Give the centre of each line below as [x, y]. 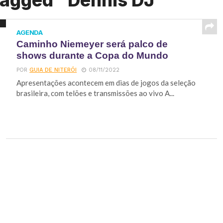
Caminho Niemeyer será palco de [92, 44]
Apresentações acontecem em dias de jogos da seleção [106, 83]
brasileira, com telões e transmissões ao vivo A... [96, 93]
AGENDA [30, 32]
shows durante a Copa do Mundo [93, 56]
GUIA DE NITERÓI [53, 70]
